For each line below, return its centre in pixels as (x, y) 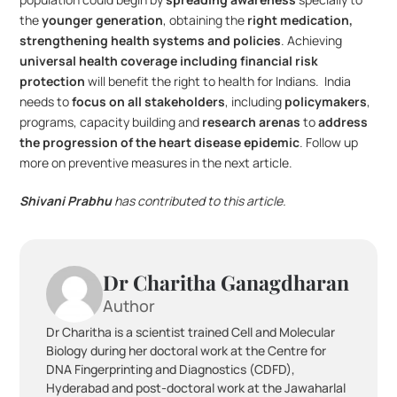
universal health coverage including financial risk (169, 61)
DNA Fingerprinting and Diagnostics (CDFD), (171, 369)
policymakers (326, 101)
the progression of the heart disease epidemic (160, 142)
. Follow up (329, 142)
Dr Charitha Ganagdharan (226, 282)
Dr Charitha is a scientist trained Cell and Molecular (191, 332)
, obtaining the (206, 20)
